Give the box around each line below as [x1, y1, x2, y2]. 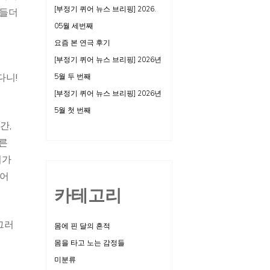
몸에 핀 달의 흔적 [54, 221, 110, 231]
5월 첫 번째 [54, 105, 91, 115]
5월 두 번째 [54, 72, 91, 81]
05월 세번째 [54, 21, 93, 31]
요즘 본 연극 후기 [54, 38, 110, 48]
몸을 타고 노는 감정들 [54, 238, 125, 248]
